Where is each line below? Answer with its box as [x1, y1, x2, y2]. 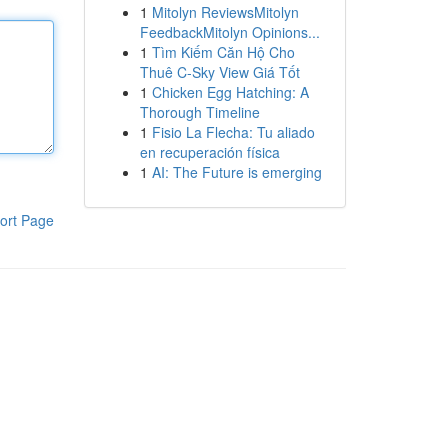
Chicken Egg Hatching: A [151, 82, 309, 102]
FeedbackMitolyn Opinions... [139, 22, 320, 42]
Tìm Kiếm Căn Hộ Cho [151, 42, 295, 62]
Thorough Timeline [139, 102, 260, 122]
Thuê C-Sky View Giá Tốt [139, 62, 300, 82]
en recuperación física [139, 142, 280, 162]
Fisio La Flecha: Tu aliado [151, 122, 315, 142]
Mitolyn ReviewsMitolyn [151, 2, 299, 22]
